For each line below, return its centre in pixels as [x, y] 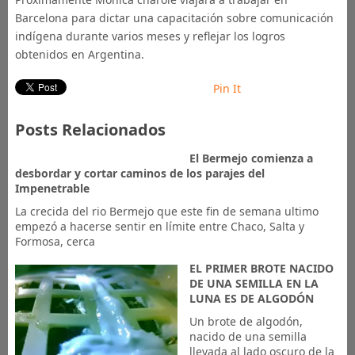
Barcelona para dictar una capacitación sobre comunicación [174, 18]
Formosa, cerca [55, 241]
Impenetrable [52, 188]
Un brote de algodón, [246, 321]
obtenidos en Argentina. [79, 54]
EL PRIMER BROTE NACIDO [261, 268]
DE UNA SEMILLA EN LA [254, 283]
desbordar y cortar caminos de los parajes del [139, 173]
